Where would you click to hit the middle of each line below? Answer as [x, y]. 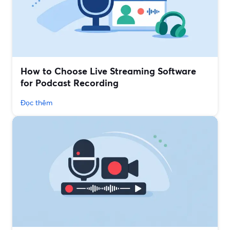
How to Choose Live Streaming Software [108, 71]
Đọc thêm [36, 103]
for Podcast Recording [70, 83]
